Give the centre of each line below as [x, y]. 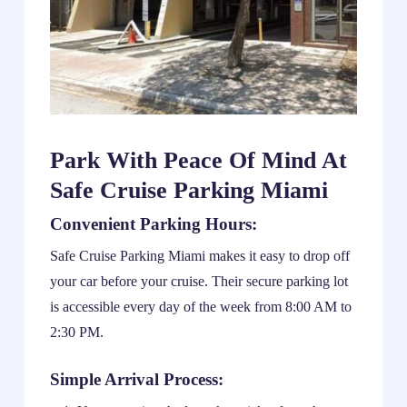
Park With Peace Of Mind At [198, 160]
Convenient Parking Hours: [153, 223]
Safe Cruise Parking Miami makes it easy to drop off [199, 255]
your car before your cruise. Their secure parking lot [199, 281]
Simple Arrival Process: [136, 379]
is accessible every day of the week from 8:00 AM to [200, 306]
